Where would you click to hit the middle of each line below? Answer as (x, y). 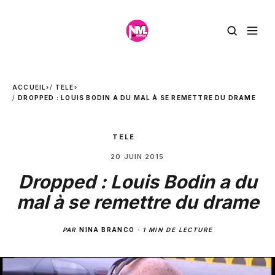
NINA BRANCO (107, 230)
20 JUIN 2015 (137, 157)
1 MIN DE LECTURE (177, 230)
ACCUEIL (29, 87)
